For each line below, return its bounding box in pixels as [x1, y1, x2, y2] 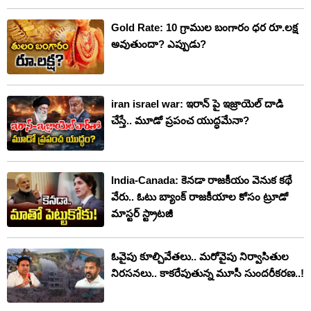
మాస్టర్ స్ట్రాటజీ [111, 207, 173, 219]
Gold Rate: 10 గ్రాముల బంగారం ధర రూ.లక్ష [111, 22, 298, 34]
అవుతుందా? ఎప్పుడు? [111, 38, 206, 51]
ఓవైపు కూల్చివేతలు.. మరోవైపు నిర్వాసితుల [111, 250, 289, 262]
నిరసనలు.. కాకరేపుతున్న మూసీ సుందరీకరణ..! [111, 267, 304, 279]
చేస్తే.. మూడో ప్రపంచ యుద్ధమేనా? [111, 115, 249, 126]
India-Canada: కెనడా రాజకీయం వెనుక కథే [111, 174, 292, 186]
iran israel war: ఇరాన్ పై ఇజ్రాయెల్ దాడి [111, 98, 283, 110]
